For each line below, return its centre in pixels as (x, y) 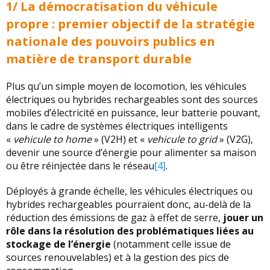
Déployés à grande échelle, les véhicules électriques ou (129, 191)
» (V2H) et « (119, 139)
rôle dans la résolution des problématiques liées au (130, 231)
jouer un (242, 218)
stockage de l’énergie (58, 244)
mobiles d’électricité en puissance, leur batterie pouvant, (133, 113)
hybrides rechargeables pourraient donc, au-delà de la (128, 204)
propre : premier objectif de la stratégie (130, 24)
